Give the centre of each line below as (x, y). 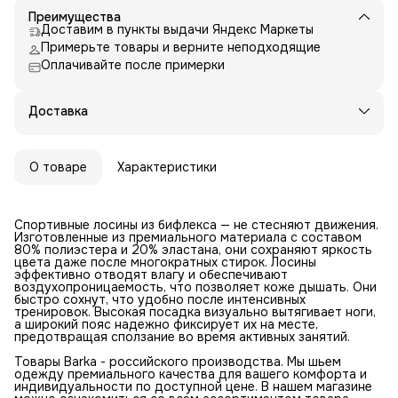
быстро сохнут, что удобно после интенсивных (160, 299)
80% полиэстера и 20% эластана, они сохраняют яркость (193, 249)
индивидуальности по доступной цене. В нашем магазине (193, 386)
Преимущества (75, 16)
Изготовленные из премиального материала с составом (188, 237)
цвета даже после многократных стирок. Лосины (165, 262)
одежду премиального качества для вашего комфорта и (191, 374)
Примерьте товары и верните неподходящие (181, 47)
